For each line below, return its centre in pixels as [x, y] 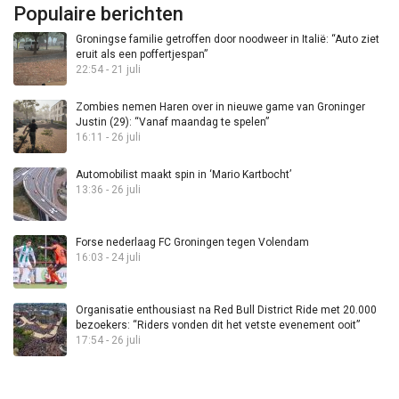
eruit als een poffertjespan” [142, 55]
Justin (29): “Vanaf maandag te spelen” [172, 122]
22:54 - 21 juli [108, 70]
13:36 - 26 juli [108, 190]
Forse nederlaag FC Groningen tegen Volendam [192, 243]
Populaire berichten [98, 14]
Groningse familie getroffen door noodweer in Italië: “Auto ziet [228, 40]
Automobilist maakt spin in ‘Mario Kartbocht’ [183, 175]
